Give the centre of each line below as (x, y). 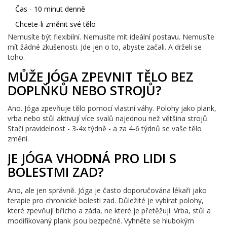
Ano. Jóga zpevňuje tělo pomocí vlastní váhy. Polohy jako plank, (112, 108)
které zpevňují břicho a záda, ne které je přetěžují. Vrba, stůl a (109, 211)
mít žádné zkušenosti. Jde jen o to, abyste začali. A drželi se (105, 47)
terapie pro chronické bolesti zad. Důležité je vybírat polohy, (106, 201)
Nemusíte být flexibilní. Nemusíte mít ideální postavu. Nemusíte (111, 36)
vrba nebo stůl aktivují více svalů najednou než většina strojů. (108, 119)
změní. (18, 139)
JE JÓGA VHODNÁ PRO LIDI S (92, 158)
